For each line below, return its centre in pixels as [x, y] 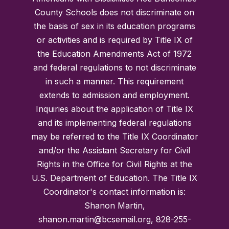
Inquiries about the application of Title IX [114, 109]
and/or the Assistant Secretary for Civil [114, 150]
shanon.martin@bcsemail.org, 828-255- [114, 219]
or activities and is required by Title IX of [114, 40]
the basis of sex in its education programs [114, 26]
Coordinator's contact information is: [114, 191]
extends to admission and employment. [114, 95]
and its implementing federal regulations [114, 122]
